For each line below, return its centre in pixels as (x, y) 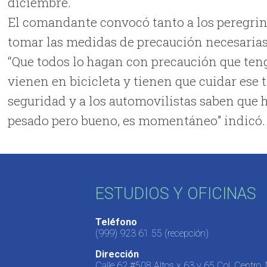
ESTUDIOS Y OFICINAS (176, 193)
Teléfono (116, 222)
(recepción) (185, 234)
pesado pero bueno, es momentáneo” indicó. (137, 120)
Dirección (117, 254)
